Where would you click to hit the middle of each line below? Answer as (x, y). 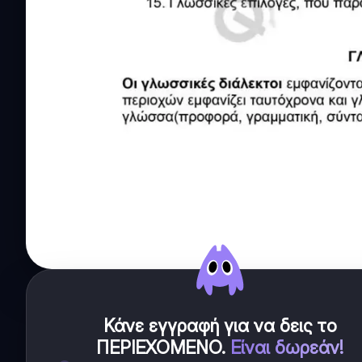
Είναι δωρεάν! (287, 348)
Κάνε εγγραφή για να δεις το (220, 326)
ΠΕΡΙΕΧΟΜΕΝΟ (159, 348)
